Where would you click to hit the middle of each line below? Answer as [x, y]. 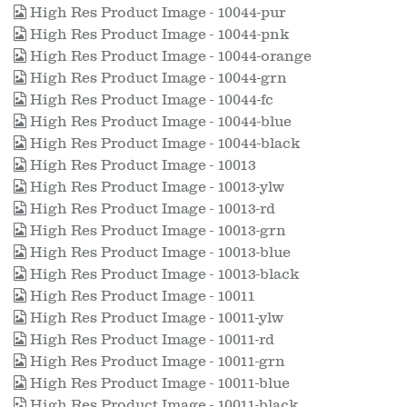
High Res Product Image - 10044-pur [156, 13]
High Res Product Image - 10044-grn [157, 78]
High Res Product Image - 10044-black [163, 144]
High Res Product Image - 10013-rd [151, 209]
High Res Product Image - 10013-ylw [155, 187]
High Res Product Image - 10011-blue [158, 383]
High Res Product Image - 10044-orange [169, 56]
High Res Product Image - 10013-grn [156, 231]
